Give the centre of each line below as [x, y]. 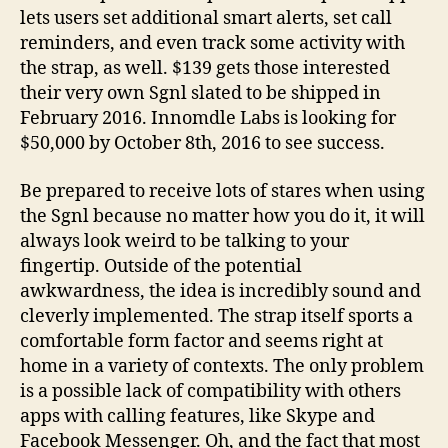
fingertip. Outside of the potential [161, 266]
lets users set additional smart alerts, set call [206, 19]
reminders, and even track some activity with [212, 44]
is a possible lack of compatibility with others [210, 391]
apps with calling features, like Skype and [197, 416]
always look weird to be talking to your [184, 241]
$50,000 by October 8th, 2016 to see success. [202, 144]
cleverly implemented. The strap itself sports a [216, 316]
